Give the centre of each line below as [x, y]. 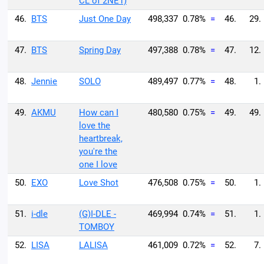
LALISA [93, 245]
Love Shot [99, 183]
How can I [99, 113]
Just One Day [105, 19]
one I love [98, 164]
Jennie [44, 81]
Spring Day [100, 50]
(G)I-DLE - [98, 214]
